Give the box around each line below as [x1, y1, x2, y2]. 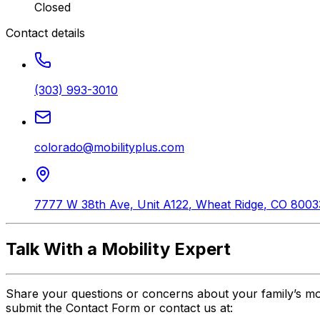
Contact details [6, 26, 85, 41]
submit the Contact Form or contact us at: [6, 300, 233, 315]
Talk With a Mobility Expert [6, 239, 231, 260]
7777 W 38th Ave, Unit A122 [34, 197, 189, 212]
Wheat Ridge [196, 197, 264, 212]
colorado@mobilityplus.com [34, 140, 184, 155]
